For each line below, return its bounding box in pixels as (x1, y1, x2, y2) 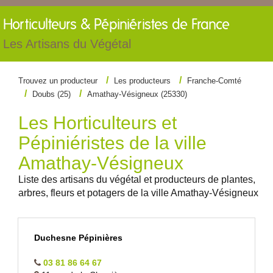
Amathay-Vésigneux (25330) (87, 90, 187, 99)
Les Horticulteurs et (18, 113, 177, 133)
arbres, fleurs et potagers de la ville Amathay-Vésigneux (18, 188, 258, 198)
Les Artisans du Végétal (3, 37, 131, 51)
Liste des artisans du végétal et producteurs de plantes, (18, 174, 255, 185)
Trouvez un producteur (18, 76, 97, 85)
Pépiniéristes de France (94, 18, 230, 32)
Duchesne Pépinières (34, 233, 122, 243)
